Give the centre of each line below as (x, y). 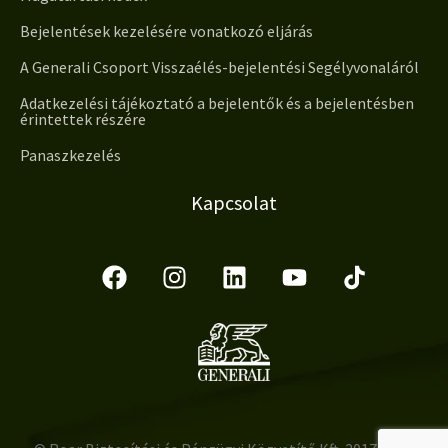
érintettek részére (83, 118)
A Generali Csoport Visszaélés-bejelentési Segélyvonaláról (219, 66)
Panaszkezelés (70, 154)
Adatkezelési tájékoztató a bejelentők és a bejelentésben (217, 102)
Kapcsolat (234, 202)
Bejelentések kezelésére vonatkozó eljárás (166, 30)
